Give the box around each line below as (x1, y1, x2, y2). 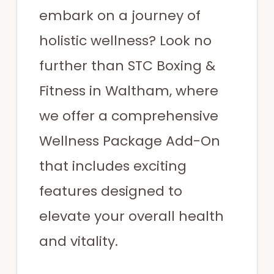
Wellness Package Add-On (39, 131, 220, 150)
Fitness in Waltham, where (39, 81, 218, 100)
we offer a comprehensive (39, 106, 218, 125)
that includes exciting (39, 156, 187, 176)
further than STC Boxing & (39, 56, 215, 75)
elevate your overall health (39, 206, 224, 226)
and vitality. (39, 231, 118, 251)
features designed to (39, 181, 182, 201)
